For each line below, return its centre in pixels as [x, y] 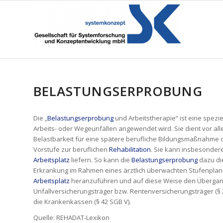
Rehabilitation [130, 150]
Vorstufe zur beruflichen [71, 150]
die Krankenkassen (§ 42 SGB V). [82, 202]
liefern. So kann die [101, 160]
